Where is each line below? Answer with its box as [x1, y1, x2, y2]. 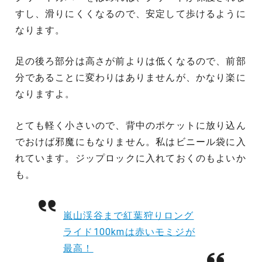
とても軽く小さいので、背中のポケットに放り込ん [15, 119, 246, 131]
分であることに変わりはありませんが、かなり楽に [15, 72, 246, 84]
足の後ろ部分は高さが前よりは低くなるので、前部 [15, 56, 246, 67]
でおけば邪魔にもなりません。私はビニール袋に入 [15, 136, 246, 147]
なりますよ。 [15, 88, 75, 100]
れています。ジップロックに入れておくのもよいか [15, 152, 246, 164]
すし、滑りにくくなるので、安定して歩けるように [15, 8, 246, 19]
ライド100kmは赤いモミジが [63, 226, 195, 238]
